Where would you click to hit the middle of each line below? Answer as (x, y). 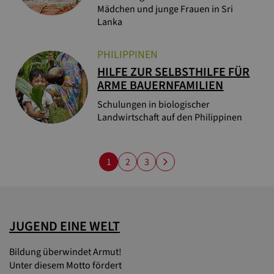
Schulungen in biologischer (154, 104)
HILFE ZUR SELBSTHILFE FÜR (174, 72)
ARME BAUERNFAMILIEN (161, 85)
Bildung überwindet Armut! (65, 252)
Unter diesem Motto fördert (65, 265)
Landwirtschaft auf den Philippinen (170, 117)
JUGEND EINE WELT (65, 226)
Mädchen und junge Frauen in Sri (165, 9)
